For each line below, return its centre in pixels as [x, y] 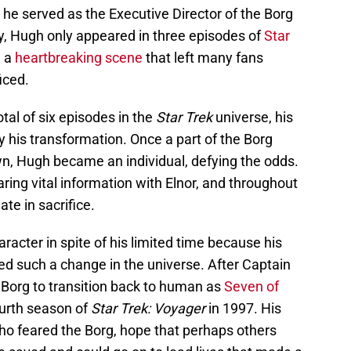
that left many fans [203, 58]
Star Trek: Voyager [148, 309]
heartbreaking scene [79, 58]
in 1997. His [243, 309]
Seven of [251, 287]
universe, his [253, 118]
